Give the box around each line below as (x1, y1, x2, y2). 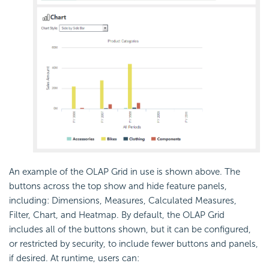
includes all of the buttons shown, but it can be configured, (9, 223, 251, 235)
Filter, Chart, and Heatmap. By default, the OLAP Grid (9, 209, 225, 220)
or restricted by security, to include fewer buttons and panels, (9, 238, 258, 249)
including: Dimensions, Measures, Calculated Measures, (9, 195, 237, 206)
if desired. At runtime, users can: (9, 252, 139, 264)
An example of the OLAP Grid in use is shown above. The (9, 166, 240, 177)
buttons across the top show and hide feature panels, (9, 180, 227, 192)
